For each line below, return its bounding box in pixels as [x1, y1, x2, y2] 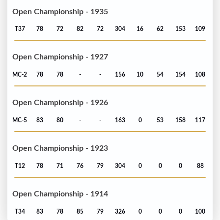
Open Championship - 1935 [12, 7, 108, 16]
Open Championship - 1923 [12, 144, 108, 153]
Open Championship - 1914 [12, 190, 108, 198]
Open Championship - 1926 [12, 99, 108, 107]
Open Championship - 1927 [12, 53, 108, 61]
